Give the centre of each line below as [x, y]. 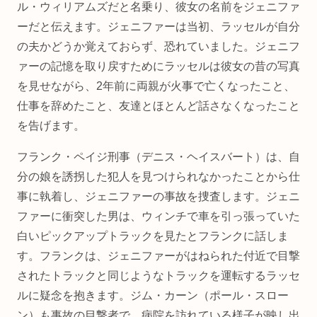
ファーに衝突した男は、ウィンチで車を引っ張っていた [158, 216]
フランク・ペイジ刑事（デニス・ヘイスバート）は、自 [158, 156]
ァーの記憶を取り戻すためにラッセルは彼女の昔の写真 [158, 66]
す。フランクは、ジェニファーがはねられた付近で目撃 [158, 255]
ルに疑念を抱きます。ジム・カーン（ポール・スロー [153, 295]
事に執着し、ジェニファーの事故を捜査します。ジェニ [158, 196]
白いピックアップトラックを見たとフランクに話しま [153, 236]
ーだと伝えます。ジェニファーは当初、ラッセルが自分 [158, 26]
